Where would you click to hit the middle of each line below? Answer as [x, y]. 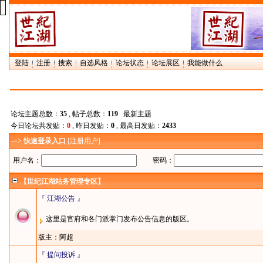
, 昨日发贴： [91, 126]
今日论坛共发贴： [39, 126]
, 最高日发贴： [138, 126]
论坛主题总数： [35, 114]
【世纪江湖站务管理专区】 [62, 181]
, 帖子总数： [87, 114]
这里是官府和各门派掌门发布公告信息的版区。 [119, 219]
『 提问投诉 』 [61, 255]
